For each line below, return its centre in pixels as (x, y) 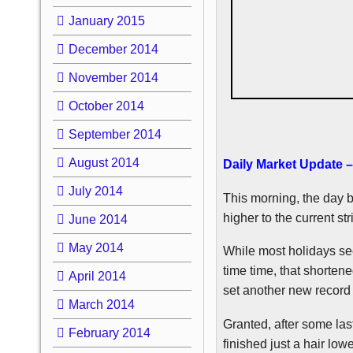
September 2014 (115, 134)
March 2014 (101, 304)
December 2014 (113, 49)
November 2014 (113, 77)
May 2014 (96, 247)
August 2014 (104, 162)
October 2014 (106, 106)
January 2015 (106, 20)
